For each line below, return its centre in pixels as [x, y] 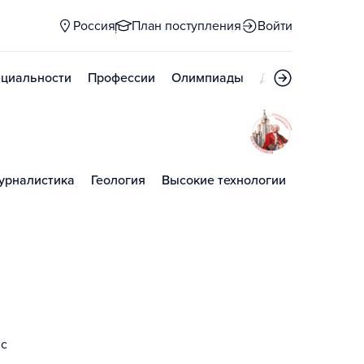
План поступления [186, 26]
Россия [94, 26]
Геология [118, 180]
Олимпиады [208, 78]
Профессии [121, 78]
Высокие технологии [224, 180]
